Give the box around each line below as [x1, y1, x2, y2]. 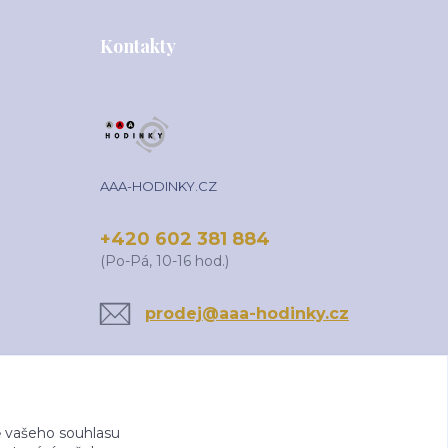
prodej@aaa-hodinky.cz [145, 304, 349, 323]
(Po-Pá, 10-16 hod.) [100, 252, 229, 270]
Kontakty [100, 34, 176, 58]
